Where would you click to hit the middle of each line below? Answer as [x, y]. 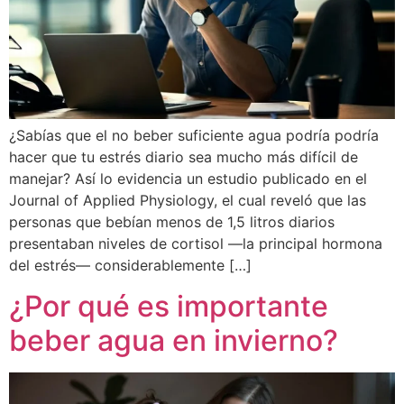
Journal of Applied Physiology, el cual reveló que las [188, 201]
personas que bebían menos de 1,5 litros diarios [172, 222]
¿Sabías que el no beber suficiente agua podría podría [194, 136]
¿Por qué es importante [169, 306]
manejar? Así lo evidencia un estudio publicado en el [188, 179]
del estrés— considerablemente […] [130, 266]
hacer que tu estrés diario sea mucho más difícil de [184, 157]
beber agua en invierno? [174, 340]
